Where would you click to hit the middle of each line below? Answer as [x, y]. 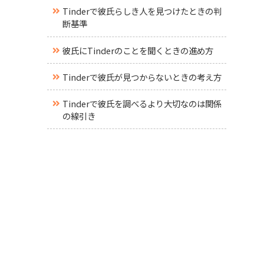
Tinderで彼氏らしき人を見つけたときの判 [142, 11]
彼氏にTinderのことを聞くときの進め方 [138, 50]
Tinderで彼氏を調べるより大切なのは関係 [142, 103]
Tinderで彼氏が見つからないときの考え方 [142, 77]
